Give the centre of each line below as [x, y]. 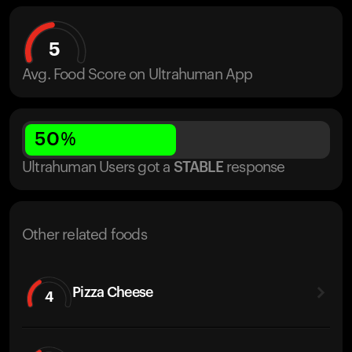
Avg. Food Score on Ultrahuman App [137, 75]
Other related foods [84, 235]
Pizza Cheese [113, 292]
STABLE [198, 168]
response [256, 168]
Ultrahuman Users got [91, 168]
